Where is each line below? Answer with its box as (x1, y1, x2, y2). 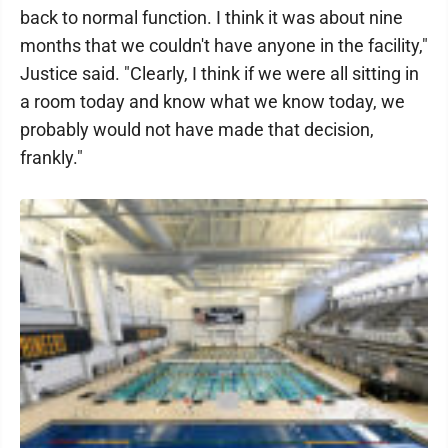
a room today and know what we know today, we (20, 91, 405, 112)
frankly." (20, 147, 83, 168)
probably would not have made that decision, (20, 119, 374, 140)
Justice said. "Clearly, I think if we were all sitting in (20, 63, 419, 84)
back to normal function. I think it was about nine (20, 7, 403, 28)
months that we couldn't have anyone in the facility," (20, 35, 428, 56)
